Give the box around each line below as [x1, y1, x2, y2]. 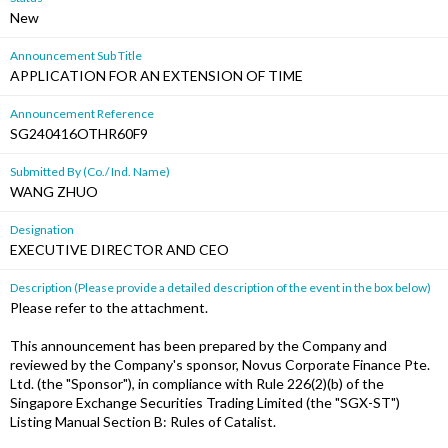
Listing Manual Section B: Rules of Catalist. [10, 413, 276, 430]
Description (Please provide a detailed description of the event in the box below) [10, 280, 431, 295]
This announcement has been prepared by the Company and [10, 337, 387, 354]
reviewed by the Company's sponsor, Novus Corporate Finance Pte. [10, 356, 430, 373]
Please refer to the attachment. [10, 299, 208, 316]
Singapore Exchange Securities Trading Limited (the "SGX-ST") [10, 394, 400, 411]
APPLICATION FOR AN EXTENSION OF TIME [10, 67, 303, 84]
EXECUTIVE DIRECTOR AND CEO [10, 241, 229, 258]
